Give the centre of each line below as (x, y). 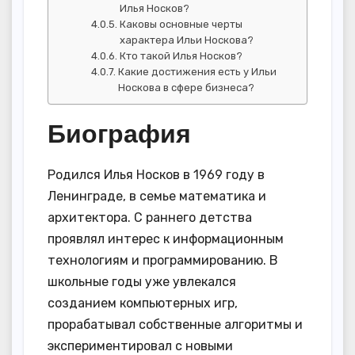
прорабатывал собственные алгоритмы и (175, 324)
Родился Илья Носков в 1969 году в (156, 174)
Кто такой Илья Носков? (181, 55)
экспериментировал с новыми (140, 345)
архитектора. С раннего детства (150, 217)
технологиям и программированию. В (163, 260)
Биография (119, 133)
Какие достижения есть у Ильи (198, 71)
